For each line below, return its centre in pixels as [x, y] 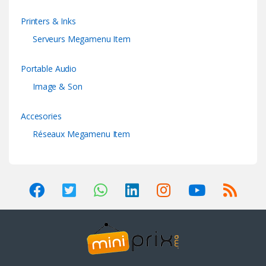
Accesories [41, 116]
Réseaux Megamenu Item [82, 134]
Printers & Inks [48, 21]
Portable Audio [49, 69]
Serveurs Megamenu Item [82, 39]
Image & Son [58, 87]
